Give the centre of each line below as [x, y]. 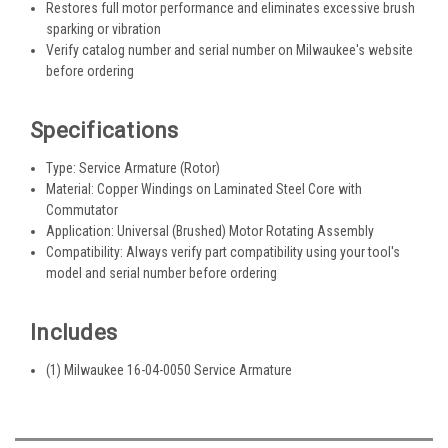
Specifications [104, 131]
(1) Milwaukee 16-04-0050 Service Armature [169, 370]
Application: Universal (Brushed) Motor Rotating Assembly [210, 231]
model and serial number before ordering [162, 273]
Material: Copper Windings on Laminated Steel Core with [204, 189]
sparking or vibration [104, 29]
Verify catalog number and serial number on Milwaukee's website [230, 50]
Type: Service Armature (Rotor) [133, 168]
